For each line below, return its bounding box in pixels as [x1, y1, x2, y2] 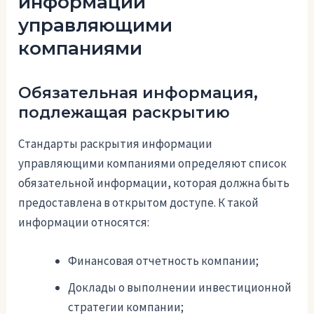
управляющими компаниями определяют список [18, 156, 287, 172]
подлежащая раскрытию [18, 102, 231, 122]
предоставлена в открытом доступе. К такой [18, 195, 259, 211]
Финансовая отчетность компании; [68, 253, 259, 269]
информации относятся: [18, 214, 150, 231]
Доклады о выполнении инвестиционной [68, 280, 292, 296]
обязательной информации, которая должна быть [18, 175, 290, 191]
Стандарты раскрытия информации [18, 136, 213, 152]
